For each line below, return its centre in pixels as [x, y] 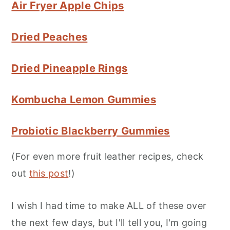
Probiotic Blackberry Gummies [91, 131]
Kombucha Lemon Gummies [84, 100]
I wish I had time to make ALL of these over [109, 206]
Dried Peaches [50, 37]
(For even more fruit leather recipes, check [108, 157]
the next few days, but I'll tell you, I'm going [109, 223]
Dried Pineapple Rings [70, 68]
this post [49, 174]
